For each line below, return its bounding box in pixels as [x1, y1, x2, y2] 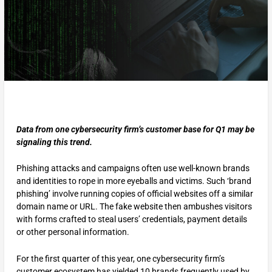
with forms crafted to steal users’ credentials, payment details [16, 214, 247, 225]
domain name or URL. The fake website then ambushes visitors [16, 202, 252, 212]
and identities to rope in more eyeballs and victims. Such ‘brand [16, 176, 251, 186]
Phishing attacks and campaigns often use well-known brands [16, 163, 250, 174]
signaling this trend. [16, 137, 92, 147]
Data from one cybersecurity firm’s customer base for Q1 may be [16, 124, 254, 134]
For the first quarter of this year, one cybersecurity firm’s [16, 253, 225, 263]
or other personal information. [16, 227, 129, 237]
